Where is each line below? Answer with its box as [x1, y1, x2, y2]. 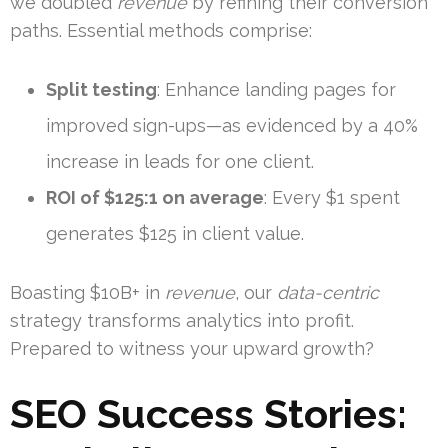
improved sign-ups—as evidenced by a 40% [46, 115, 418, 137]
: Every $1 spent [264, 187, 400, 209]
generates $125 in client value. [46, 223, 304, 245]
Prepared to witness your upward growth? [10, 338, 374, 360]
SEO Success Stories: [10, 390, 407, 438]
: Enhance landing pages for [157, 79, 396, 101]
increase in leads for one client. [46, 151, 314, 173]
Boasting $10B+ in [10, 282, 165, 304]
